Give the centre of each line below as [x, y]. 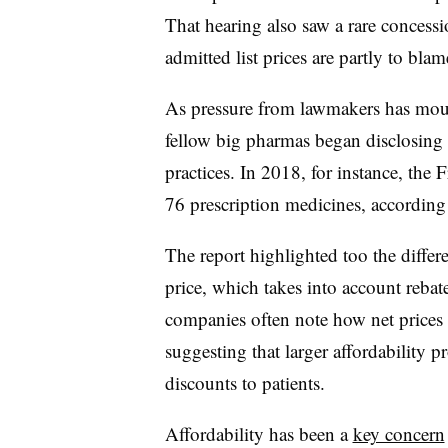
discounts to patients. [244, 382]
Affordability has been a [258, 433]
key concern [398, 433]
